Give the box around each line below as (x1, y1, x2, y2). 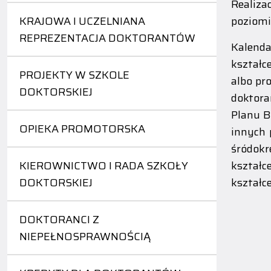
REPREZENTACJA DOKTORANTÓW (19, 30, 195, 47)
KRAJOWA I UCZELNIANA (19, 13, 145, 30)
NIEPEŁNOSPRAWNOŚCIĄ (19, 228, 151, 246)
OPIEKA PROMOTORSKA (19, 120, 145, 138)
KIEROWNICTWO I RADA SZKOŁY (19, 157, 188, 175)
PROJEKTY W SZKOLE (19, 67, 129, 84)
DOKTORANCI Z (19, 211, 99, 229)
